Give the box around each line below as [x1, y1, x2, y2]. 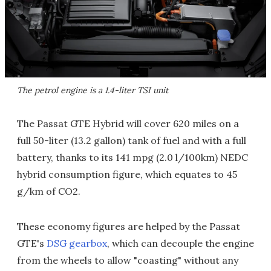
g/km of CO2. [17, 184, 80, 197]
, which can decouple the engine [107, 237, 254, 249]
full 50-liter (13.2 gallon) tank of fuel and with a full [17, 134, 246, 146]
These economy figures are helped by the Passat [17, 220, 240, 232]
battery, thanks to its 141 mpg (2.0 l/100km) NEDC [17, 151, 248, 163]
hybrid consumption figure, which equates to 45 [17, 168, 237, 180]
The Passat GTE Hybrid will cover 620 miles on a [17, 117, 239, 129]
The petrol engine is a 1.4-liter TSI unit [17, 84, 168, 96]
